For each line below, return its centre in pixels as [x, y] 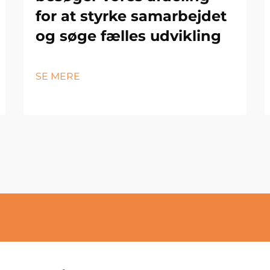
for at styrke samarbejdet [131, 16]
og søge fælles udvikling [128, 36]
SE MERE [58, 76]
